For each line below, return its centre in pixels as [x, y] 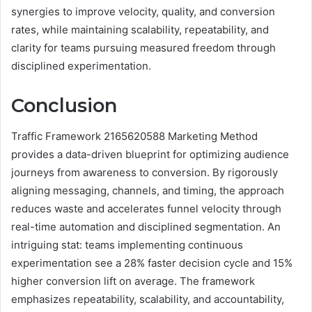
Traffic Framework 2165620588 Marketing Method [134, 136]
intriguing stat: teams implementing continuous [127, 245]
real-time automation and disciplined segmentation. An [146, 227]
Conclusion [64, 105]
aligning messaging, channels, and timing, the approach [148, 191]
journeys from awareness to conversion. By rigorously [145, 173]
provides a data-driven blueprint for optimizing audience [150, 155]
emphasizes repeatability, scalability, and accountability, [148, 299]
